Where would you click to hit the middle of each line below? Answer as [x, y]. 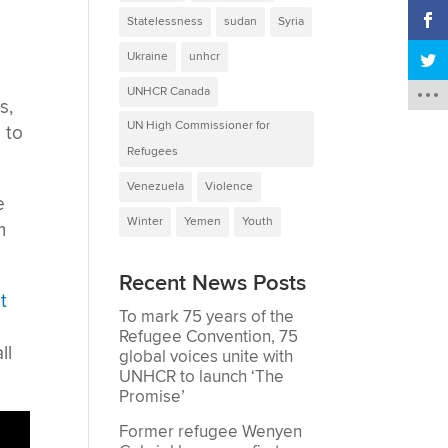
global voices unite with [206, 356]
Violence [229, 186]
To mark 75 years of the [207, 316]
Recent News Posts [213, 283]
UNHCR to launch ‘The [202, 376]
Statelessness [165, 21]
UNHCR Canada [169, 91]
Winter [145, 221]
